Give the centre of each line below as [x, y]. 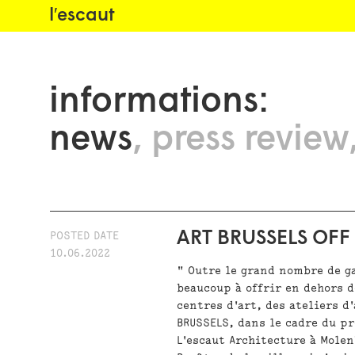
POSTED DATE [85, 236]
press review [250, 140]
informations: [159, 102]
